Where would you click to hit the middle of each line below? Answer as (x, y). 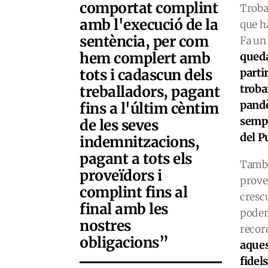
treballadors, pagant (150, 92)
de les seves (119, 125)
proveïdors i (121, 176)
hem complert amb (145, 58)
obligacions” (124, 243)
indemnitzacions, (140, 142)
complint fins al (134, 192)
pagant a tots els (138, 159)
